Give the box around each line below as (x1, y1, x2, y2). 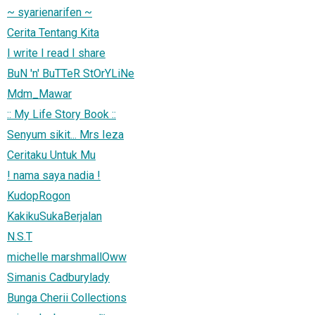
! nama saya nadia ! (7, 168, 101, 182)
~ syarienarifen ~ (7, 5, 92, 19)
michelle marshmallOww (7, 250, 127, 264)
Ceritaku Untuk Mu (7, 148, 96, 162)
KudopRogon (7, 188, 70, 202)
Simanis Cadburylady (7, 270, 110, 284)
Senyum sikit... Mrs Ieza (7, 127, 124, 141)
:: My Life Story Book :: (7, 107, 116, 121)
